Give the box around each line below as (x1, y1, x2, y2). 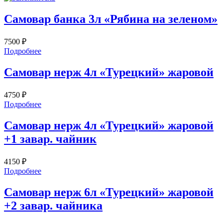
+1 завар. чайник (4, 132, 97, 145)
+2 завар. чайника (4, 199, 103, 212)
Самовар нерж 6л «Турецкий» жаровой (4, 185, 214, 199)
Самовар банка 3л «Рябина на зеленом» (4, 12, 218, 26)
